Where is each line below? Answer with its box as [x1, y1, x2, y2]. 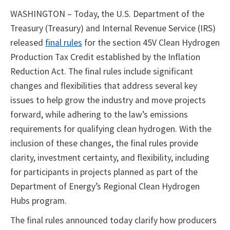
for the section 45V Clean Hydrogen [82, 37, 220, 49]
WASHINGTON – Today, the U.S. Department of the [10, 8, 204, 20]
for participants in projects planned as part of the [10, 166, 198, 178]
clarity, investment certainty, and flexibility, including [10, 152, 209, 164]
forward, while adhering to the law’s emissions [10, 109, 188, 121]
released [10, 37, 45, 49]
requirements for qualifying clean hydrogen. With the [10, 123, 212, 135]
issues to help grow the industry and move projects [10, 94, 206, 106]
